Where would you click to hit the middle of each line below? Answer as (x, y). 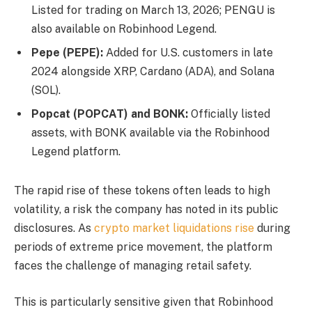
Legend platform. (76, 152)
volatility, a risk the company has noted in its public (146, 210)
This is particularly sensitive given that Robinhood (143, 302)
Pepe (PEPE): (67, 53)
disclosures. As (54, 228)
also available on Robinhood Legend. (124, 29)
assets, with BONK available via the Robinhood (150, 133)
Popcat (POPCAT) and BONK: (110, 114)
